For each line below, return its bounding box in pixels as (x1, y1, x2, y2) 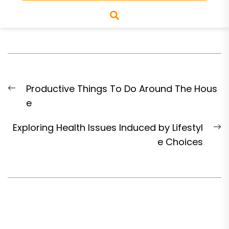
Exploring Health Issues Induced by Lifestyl (13, 121, 203, 134)
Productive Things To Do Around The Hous (26, 82, 217, 95)
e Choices (157, 135, 203, 148)
